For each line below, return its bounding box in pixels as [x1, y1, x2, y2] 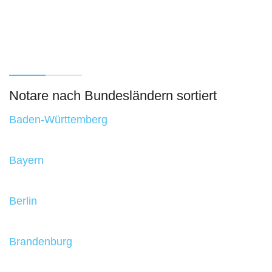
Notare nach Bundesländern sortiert [9, 87, 217, 103]
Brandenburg [9, 236, 72, 248]
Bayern [9, 154, 44, 167]
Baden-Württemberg [9, 114, 107, 126]
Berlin [9, 195, 37, 208]
